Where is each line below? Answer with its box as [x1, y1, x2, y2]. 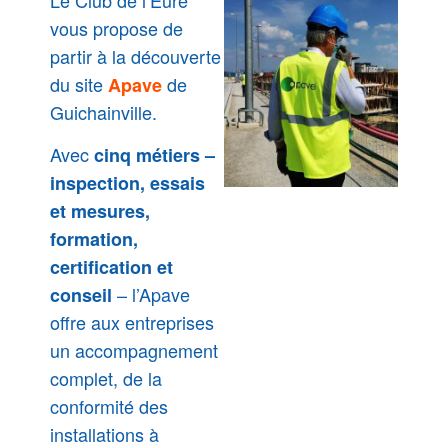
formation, [50, 225, 138, 252]
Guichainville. [50, 98, 157, 125]
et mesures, [50, 197, 150, 224]
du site [50, 70, 108, 97]
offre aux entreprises [50, 308, 214, 335]
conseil [50, 281, 112, 308]
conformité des [50, 392, 168, 419]
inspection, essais [50, 169, 205, 196]
